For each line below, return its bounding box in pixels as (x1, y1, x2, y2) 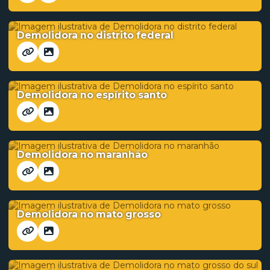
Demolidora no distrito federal (17, 30, 174, 41)
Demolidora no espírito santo (17, 89, 167, 101)
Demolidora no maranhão (17, 149, 148, 160)
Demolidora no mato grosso (17, 209, 161, 220)
